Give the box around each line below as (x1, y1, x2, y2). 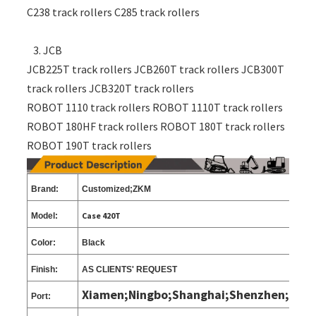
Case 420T (81, 210, 121, 221)
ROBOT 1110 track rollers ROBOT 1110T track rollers (26, 100, 283, 115)
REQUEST (133, 265, 179, 275)
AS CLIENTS (81, 265, 132, 275)
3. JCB (26, 43, 62, 58)
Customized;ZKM (81, 184, 151, 195)
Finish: (30, 265, 58, 275)
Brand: (30, 184, 59, 195)
